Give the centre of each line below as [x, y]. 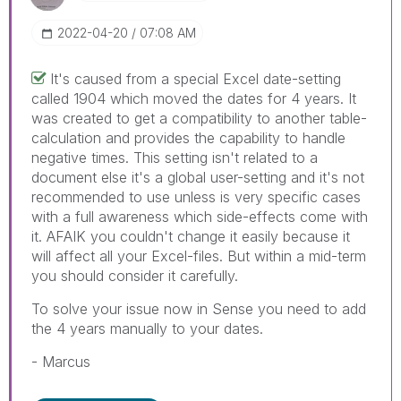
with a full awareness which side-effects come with [200, 216]
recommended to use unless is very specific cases [196, 196]
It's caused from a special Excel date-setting [196, 78]
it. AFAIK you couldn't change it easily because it [191, 236]
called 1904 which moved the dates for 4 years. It [194, 98]
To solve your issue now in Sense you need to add [199, 308]
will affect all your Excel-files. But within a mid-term [199, 256]
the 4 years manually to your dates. [147, 328]
